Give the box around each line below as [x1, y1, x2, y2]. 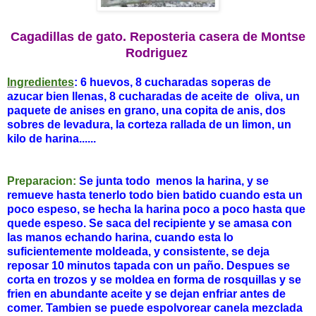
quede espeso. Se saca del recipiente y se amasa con [7, 217, 292, 230]
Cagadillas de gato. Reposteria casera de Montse [11, 30, 305, 44]
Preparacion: [7, 175, 79, 188]
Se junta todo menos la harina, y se [79, 175, 269, 188]
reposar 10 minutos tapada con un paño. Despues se [7, 260, 290, 272]
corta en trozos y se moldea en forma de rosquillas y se [7, 274, 301, 286]
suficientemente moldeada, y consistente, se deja [7, 245, 269, 258]
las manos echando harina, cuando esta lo [7, 231, 233, 244]
